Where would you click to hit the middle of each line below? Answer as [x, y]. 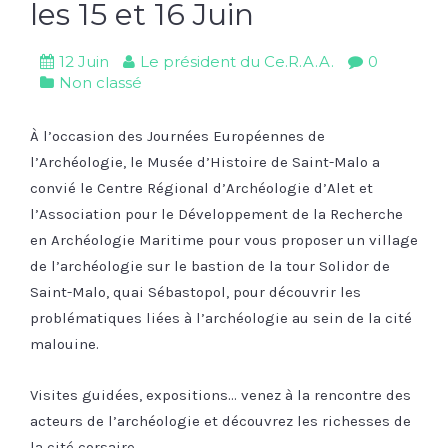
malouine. [64, 344]
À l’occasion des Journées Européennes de [177, 136]
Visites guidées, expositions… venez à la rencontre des [220, 395]
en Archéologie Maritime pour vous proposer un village [224, 240]
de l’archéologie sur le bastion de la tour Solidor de [210, 266]
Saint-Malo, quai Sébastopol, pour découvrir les [195, 292]
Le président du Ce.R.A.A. [237, 62]
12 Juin [84, 62]
